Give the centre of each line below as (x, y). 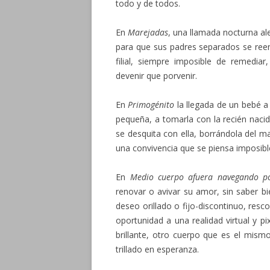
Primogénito (151, 105)
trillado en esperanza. (157, 249)
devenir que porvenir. (156, 76)
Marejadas (148, 32)
